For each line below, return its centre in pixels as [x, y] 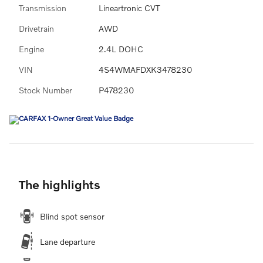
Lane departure [68, 241]
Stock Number [45, 90]
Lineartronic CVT [129, 8]
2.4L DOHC [121, 49]
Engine [31, 49]
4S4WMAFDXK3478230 [145, 69]
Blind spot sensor [72, 216]
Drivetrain [36, 28]
